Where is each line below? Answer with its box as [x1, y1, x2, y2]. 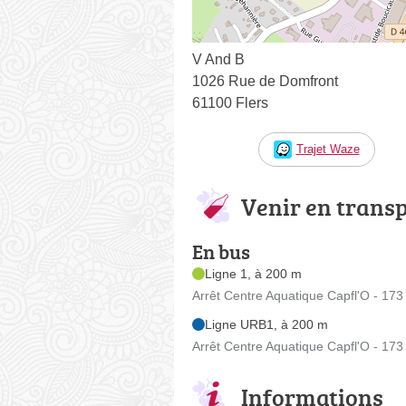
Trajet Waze [295, 141, 360, 156]
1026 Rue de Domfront [192, 72, 338, 89]
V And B [192, 51, 245, 67]
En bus [192, 237, 250, 266]
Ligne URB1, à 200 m [205, 316, 328, 332]
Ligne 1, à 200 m [205, 266, 302, 281]
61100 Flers [192, 94, 268, 111]
